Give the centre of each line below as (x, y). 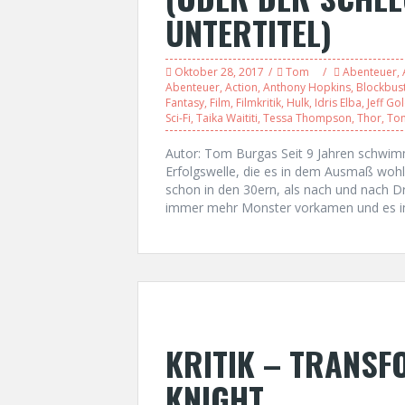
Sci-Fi (178, 118)
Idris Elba (338, 103)
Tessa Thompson (307, 118)
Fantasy (185, 103)
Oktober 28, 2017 (219, 72)
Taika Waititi (227, 118)
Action (241, 87)
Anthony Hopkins (307, 87)
